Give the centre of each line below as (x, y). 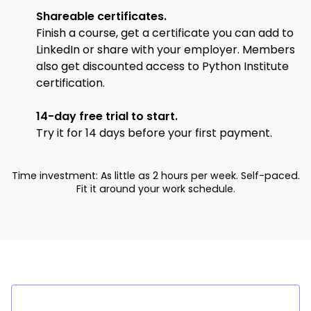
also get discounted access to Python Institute (162, 67)
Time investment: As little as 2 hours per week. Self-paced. (155, 176)
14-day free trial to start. (107, 117)
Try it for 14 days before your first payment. (154, 133)
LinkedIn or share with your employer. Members (166, 50)
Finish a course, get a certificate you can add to (165, 33)
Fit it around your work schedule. (155, 189)
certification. (70, 83)
